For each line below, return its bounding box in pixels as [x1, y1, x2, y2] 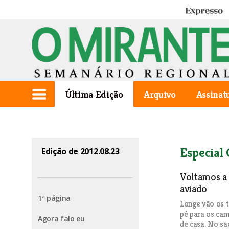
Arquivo [143, 88, 176, 100]
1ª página [38, 193, 71, 203]
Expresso [185, 7, 214, 16]
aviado [180, 182, 208, 195]
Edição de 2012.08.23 [41, 146, 120, 157]
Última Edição [65, 88, 123, 100]
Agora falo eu [38, 214, 85, 223]
